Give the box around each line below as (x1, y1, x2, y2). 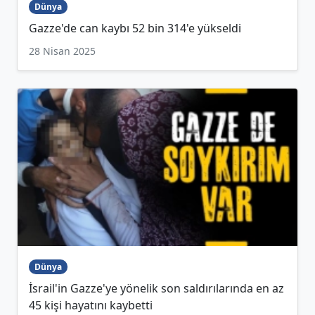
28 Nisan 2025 (29, 44, 96, 58)
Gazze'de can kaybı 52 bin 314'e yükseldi (29, 20, 241, 36)
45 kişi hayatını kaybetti (29, 297, 153, 313)
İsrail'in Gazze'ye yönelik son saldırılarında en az (29, 280, 284, 296)
